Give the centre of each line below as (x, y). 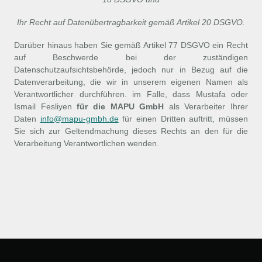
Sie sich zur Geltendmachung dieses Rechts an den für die (131, 131)
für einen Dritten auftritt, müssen (183, 119)
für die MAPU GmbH (120, 106)
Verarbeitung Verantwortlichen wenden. (87, 143)
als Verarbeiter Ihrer (208, 106)
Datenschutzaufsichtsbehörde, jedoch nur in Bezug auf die (131, 70)
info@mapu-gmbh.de (79, 119)
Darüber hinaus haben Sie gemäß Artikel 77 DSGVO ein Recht (131, 45)
